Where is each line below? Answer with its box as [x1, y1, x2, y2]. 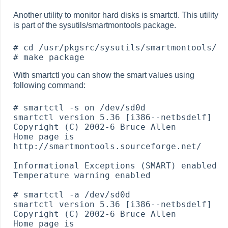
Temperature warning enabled [13, 170, 151, 180]
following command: [13, 80, 85, 90]
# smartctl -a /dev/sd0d [13, 189, 130, 199]
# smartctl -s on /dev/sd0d [13, 102, 146, 112]
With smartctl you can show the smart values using [13, 70, 194, 79]
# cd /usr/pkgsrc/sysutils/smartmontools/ [13, 42, 217, 52]
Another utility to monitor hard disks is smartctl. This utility [13, 10, 218, 19]
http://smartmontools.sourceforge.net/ [13, 141, 202, 151]
